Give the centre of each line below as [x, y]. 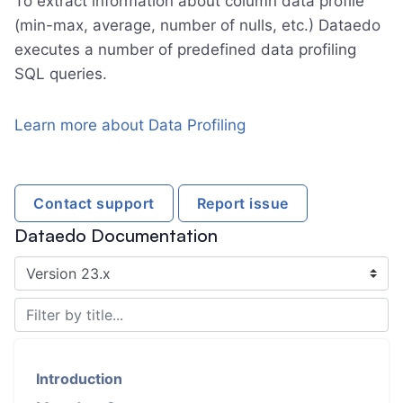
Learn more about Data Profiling [130, 125]
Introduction [79, 379]
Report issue [242, 203]
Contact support [94, 203]
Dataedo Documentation [116, 235]
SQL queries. [61, 74]
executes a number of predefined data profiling [185, 49]
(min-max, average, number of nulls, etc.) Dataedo [197, 25]
